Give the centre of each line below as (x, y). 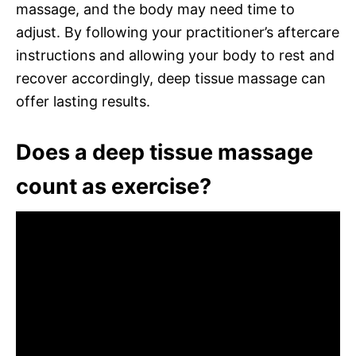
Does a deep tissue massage (164, 152)
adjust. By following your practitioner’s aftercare (178, 32)
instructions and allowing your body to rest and (175, 55)
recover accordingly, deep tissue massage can (171, 78)
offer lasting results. (83, 101)
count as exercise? (114, 186)
